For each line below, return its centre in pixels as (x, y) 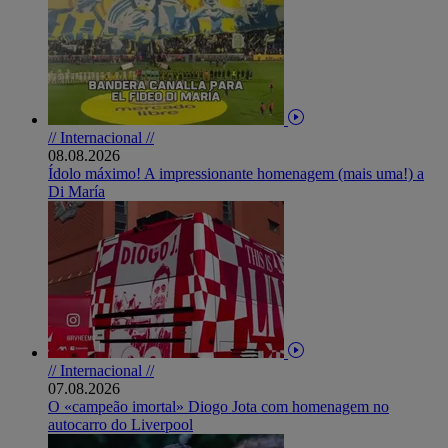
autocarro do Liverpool (120, 424)
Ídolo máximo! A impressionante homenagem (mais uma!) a (236, 173)
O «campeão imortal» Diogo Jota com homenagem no (218, 406)
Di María (76, 191)
